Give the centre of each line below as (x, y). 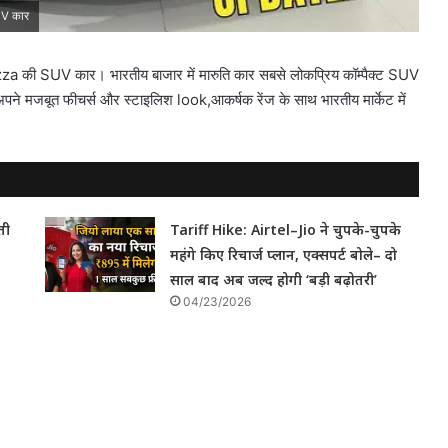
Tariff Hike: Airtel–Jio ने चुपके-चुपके (286, 230)
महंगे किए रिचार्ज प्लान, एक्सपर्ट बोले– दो (284, 255)
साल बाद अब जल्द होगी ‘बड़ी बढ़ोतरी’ (274, 280)
